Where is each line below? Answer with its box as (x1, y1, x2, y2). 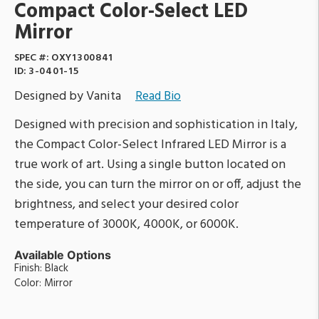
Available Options (14, 247, 111, 262)
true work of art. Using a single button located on (14, 154, 286, 175)
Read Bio (135, 86, 181, 106)
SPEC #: (14, 49, 51, 66)
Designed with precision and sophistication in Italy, (14, 114, 298, 135)
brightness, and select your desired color (14, 194, 239, 215)
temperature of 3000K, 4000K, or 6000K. (14, 214, 239, 235)
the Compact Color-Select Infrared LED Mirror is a (14, 134, 286, 155)
